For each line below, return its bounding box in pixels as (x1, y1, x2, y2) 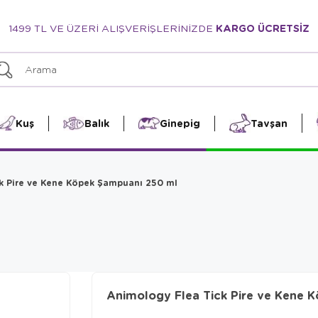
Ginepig (159, 116, 200, 130)
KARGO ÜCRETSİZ (216, 21, 309, 35)
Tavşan (250, 116, 287, 130)
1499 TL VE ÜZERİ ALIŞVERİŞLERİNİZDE (9, 21, 216, 34)
